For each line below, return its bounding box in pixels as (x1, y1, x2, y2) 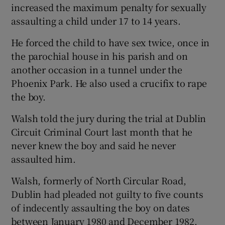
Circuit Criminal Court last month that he (11, 125, 193, 138)
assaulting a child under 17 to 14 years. (11, 14, 181, 27)
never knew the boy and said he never (11, 138, 176, 152)
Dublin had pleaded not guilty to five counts (11, 187, 203, 200)
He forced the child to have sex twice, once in (11, 35, 210, 49)
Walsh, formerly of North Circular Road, (11, 173, 186, 187)
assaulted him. (11, 152, 76, 165)
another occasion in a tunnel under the (11, 62, 182, 76)
